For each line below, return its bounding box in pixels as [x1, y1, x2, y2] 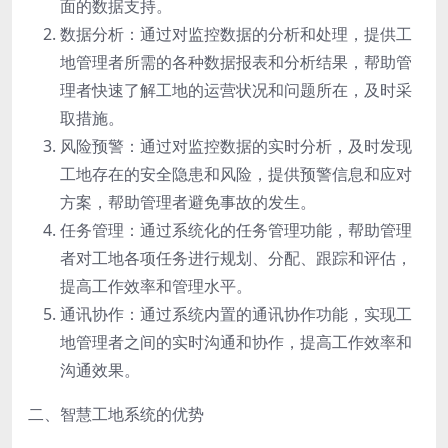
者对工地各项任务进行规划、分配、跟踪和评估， [60, 246, 412, 269]
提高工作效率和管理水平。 [60, 274, 252, 297]
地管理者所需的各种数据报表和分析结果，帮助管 [60, 50, 412, 73]
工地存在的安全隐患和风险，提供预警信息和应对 [60, 162, 412, 185]
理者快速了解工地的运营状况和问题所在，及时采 [60, 78, 412, 101]
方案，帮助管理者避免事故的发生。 [60, 190, 316, 213]
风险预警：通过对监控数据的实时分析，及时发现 [60, 134, 412, 157]
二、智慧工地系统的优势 [28, 402, 204, 425]
